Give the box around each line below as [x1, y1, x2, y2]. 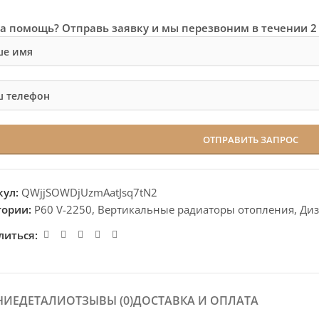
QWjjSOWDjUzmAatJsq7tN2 [21, 185, 158, 199]
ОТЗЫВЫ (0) [66, 293, 133, 308]
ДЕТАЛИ [19, 293, 66, 308]
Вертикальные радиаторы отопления [98, 202, 295, 216]
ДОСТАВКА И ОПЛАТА [132, 293, 258, 308]
